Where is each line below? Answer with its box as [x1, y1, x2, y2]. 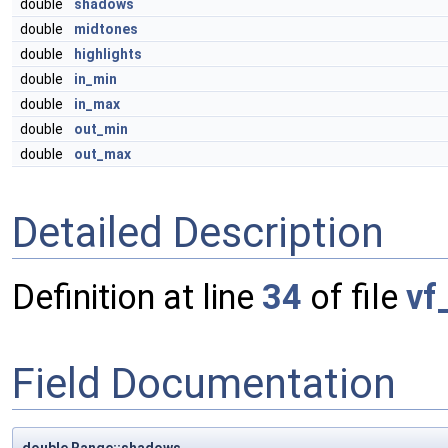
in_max [74, 96, 120, 112]
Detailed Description [12, 207, 384, 257]
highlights [74, 46, 142, 62]
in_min [74, 71, 117, 87]
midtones [74, 21, 138, 37]
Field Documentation [12, 358, 396, 408]
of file [302, 277, 406, 318]
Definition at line [12, 277, 262, 318]
